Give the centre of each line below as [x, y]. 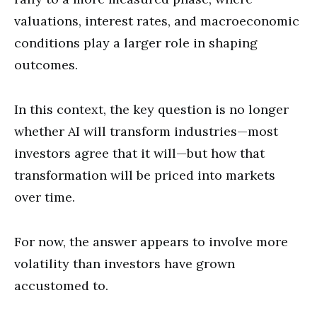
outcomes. [46, 64]
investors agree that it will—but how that [139, 153]
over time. [45, 197]
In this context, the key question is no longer [151, 109]
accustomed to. [61, 285]
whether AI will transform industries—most [146, 131]
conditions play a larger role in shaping [136, 42]
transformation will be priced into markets [145, 175]
